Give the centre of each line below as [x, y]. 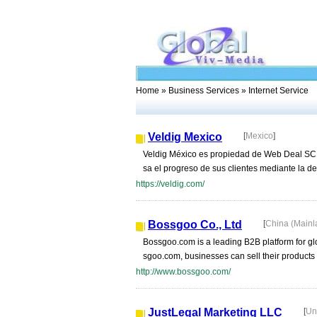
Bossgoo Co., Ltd [195, 225]
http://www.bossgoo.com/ [183, 272]
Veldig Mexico [185, 137]
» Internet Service [274, 91]
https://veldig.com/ [170, 184]
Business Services [204, 91]
